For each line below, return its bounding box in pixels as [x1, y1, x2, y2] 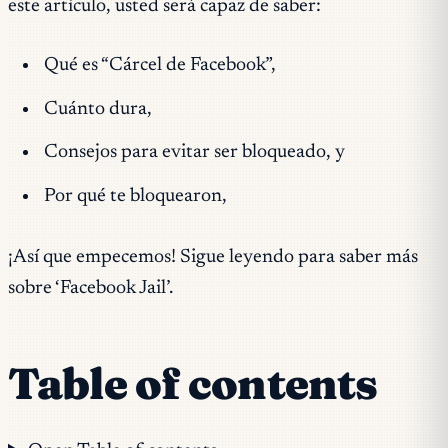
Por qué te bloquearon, [43, 186, 227, 206]
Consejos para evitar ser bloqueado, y [43, 143, 345, 163]
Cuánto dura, [43, 99, 152, 119]
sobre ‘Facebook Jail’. [8, 278, 173, 298]
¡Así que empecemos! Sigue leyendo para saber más [8, 247, 418, 267]
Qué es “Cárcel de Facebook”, [43, 56, 276, 76]
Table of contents [8, 356, 378, 410]
